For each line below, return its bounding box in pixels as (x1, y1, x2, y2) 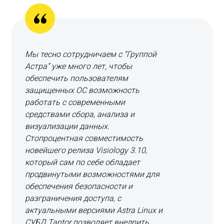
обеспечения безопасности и (25, 181, 132, 191)
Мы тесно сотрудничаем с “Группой (25, 49, 156, 59)
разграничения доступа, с (25, 193, 121, 203)
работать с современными (25, 97, 125, 107)
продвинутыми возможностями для (25, 169, 159, 179)
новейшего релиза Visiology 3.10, (25, 145, 147, 155)
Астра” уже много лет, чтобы (25, 61, 132, 71)
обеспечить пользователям (25, 73, 128, 83)
